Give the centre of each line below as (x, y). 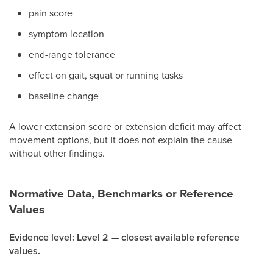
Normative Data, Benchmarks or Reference (121, 193)
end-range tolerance (72, 54)
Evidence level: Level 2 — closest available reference (124, 237)
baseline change (64, 96)
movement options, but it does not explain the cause (121, 140)
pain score (51, 13)
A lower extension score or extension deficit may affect (125, 126)
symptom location (66, 34)
